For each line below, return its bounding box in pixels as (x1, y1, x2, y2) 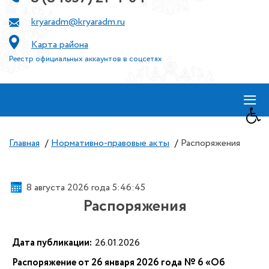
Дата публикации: (12, 236, 92, 250)
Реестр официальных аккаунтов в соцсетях (9, 53, 162, 65)
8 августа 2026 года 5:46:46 (26, 180, 146, 195)
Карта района (31, 38, 88, 52)
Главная (9, 136, 40, 150)
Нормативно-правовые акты (51, 136, 169, 150)
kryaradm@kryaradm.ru (31, 15, 125, 29)
